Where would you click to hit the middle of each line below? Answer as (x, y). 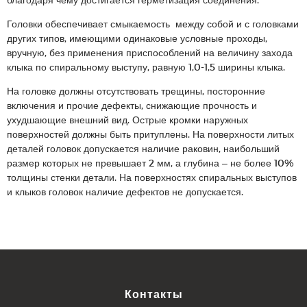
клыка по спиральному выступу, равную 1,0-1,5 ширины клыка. (146, 67)
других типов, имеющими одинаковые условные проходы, (137, 38)
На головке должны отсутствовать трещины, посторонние (136, 91)
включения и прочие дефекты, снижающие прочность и (132, 105)
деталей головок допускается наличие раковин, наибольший (143, 148)
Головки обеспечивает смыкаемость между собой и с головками (153, 24)
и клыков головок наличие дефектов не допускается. (125, 192)
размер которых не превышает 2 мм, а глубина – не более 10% (150, 163)
